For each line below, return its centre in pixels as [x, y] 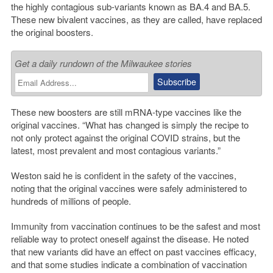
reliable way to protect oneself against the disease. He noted [129, 239]
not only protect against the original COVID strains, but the [125, 138]
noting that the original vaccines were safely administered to [129, 188]
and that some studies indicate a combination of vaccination [129, 264]
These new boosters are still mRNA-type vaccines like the [126, 112]
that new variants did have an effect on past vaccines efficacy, [133, 252]
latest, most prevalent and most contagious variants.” [115, 151]
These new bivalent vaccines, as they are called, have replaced [136, 19]
